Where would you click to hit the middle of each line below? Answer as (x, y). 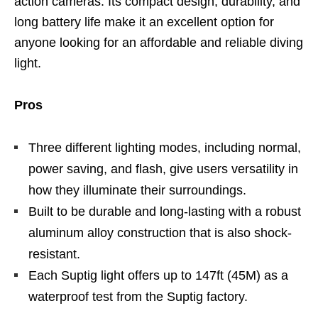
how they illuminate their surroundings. (137, 190)
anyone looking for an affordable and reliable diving (159, 42)
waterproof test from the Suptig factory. (138, 296)
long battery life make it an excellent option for (144, 22)
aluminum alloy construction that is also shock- (160, 232)
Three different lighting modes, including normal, (165, 147)
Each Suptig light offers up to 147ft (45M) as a (158, 275)
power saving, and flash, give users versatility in (163, 169)
